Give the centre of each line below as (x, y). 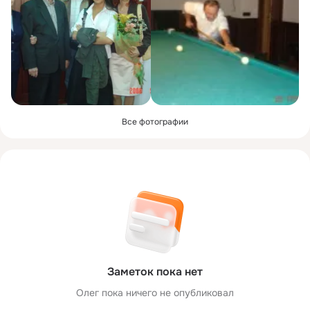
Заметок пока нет (155, 272)
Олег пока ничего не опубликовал (155, 293)
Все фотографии (155, 122)
